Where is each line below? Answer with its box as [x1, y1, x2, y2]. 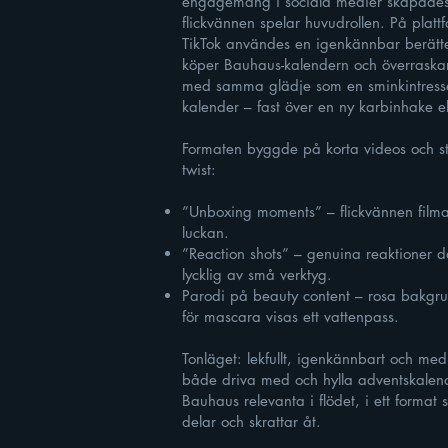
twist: [182, 160, 216, 179]
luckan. [182, 223, 229, 242]
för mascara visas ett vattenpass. [182, 307, 399, 326]
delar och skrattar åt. [182, 412, 321, 431]
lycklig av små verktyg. [182, 265, 332, 284]
